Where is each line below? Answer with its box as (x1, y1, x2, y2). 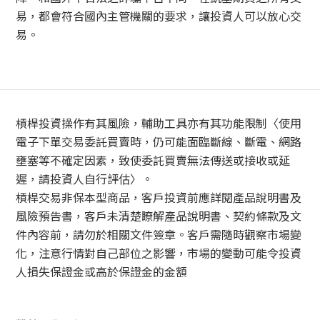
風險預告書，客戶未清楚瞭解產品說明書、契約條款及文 (16, 207, 302, 225)
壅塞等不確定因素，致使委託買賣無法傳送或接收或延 (16, 151, 291, 169)
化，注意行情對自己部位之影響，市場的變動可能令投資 (16, 244, 302, 262)
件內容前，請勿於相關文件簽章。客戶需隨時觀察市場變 (16, 226, 302, 244)
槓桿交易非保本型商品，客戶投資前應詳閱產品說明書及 (16, 189, 302, 206)
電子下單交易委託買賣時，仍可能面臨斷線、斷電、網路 (16, 133, 302, 151)
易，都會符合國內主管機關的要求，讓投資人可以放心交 (16, 7, 302, 25)
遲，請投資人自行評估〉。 (16, 170, 154, 188)
